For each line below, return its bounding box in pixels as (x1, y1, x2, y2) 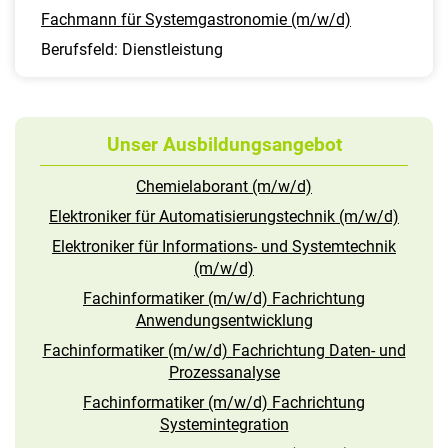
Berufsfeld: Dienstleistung (41, 40, 223, 60)
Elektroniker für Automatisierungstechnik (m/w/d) (49, 207, 399, 227)
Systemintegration (159, 415, 289, 435)
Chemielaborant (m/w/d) (136, 177, 312, 197)
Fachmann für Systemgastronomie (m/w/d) (41, 10, 351, 30)
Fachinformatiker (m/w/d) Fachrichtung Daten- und (42, 341, 406, 361)
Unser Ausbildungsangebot (106, 133, 342, 157)
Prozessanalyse (168, 363, 280, 383)
